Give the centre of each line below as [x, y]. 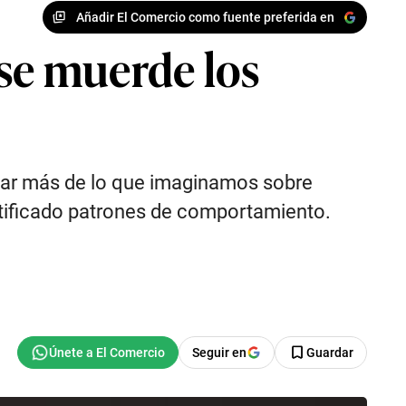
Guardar [330, 353]
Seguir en [219, 353]
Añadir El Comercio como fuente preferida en [205, 17]
